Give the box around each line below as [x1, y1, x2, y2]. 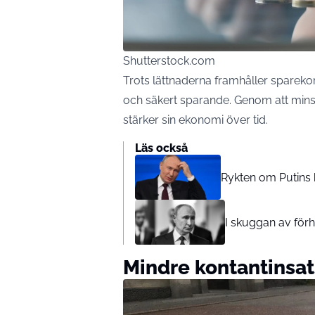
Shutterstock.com [123, 54, 215, 68]
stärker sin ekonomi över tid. [123, 113, 268, 127]
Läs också [135, 141, 188, 155]
